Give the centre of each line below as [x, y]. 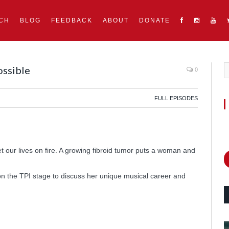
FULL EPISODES [176, 98]
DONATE [155, 20]
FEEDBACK [72, 20]
